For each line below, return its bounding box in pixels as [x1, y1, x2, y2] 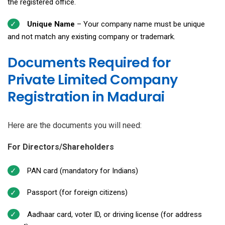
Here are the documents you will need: [8, 120, 142, 130]
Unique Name [27, 19, 75, 29]
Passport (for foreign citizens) [27, 188, 128, 197]
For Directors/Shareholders [8, 142, 114, 152]
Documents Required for [8, 53, 170, 72]
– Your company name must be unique [74, 19, 205, 29]
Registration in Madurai [8, 87, 165, 106]
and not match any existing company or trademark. [8, 32, 175, 41]
